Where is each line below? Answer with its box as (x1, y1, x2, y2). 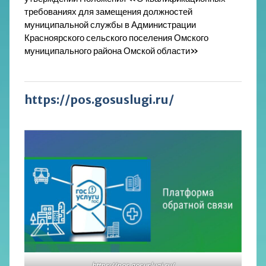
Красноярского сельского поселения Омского (24, 31, 208, 43)
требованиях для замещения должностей (24, 5, 192, 17)
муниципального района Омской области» (24, 45, 198, 56)
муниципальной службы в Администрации (24, 18, 196, 30)
